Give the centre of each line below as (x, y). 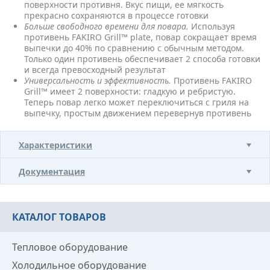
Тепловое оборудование (70, 247)
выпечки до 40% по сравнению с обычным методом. (134, 48)
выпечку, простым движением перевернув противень (138, 113)
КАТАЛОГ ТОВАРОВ (59, 217)
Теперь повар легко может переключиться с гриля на (137, 102)
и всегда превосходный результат (95, 70)
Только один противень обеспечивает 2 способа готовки (142, 59)
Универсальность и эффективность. (98, 80)
